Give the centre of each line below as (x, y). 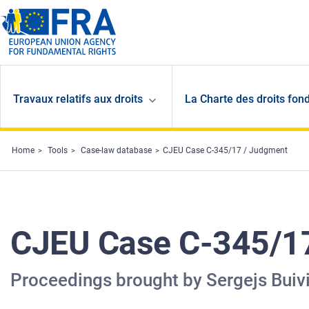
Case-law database (116, 151)
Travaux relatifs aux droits (78, 99)
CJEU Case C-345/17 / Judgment (225, 151)
